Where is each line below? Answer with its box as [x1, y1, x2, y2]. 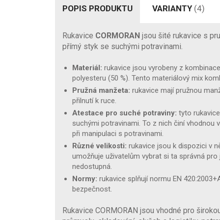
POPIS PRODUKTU [62, 3, 133, 13]
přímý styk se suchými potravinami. [62, 41, 183, 51]
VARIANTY [152, 3, 194, 13]
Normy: [72, 174, 97, 183]
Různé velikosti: [72, 141, 127, 150]
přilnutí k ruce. [72, 96, 116, 105]
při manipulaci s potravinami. [72, 129, 164, 138]
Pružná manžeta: [72, 85, 130, 95]
